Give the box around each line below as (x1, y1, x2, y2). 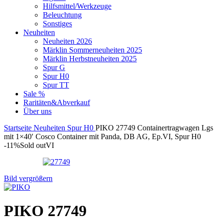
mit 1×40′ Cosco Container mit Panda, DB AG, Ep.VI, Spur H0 (4, 132, 201, 141)
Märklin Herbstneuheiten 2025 (43, 54, 137, 63)
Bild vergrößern (4, 174, 53, 182)
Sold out (20, 141, 46, 149)
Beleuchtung (43, 11, 82, 19)
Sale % (23, 90, 45, 98)
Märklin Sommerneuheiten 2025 (43, 46, 142, 54)
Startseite (4, 124, 34, 132)
